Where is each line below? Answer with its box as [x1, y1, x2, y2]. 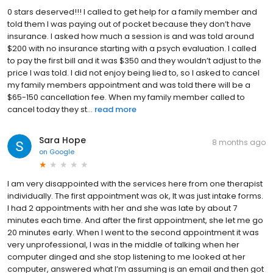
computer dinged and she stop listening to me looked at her [7, 250, 246, 263]
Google [49, 146, 74, 157]
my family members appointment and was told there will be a [7, 79, 250, 91]
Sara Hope [39, 133, 86, 146]
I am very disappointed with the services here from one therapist [7, 177, 263, 190]
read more [94, 103, 136, 115]
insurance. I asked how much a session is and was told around [7, 30, 254, 42]
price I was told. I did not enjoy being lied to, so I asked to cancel [7, 66, 260, 79]
